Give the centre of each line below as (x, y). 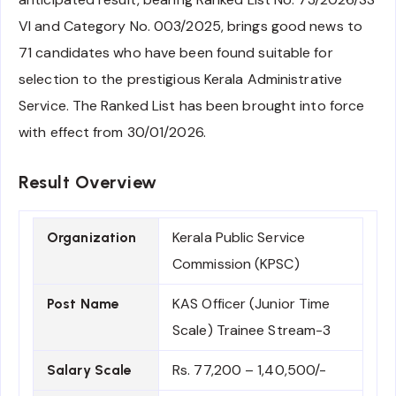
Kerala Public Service (239, 238)
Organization (92, 238)
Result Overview (88, 183)
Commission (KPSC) (236, 264)
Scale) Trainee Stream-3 (252, 331)
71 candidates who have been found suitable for (176, 53)
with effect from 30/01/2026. (112, 133)
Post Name (83, 304)
